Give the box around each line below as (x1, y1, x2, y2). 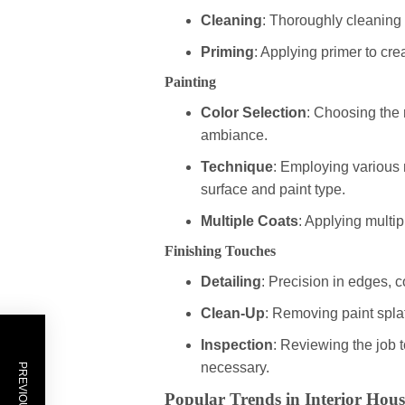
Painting (165, 74, 216, 90)
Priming (201, 44, 254, 61)
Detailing (201, 274, 261, 290)
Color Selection (201, 105, 306, 121)
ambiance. (201, 127, 268, 144)
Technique (201, 159, 273, 175)
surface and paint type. (201, 182, 345, 198)
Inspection (201, 337, 273, 353)
